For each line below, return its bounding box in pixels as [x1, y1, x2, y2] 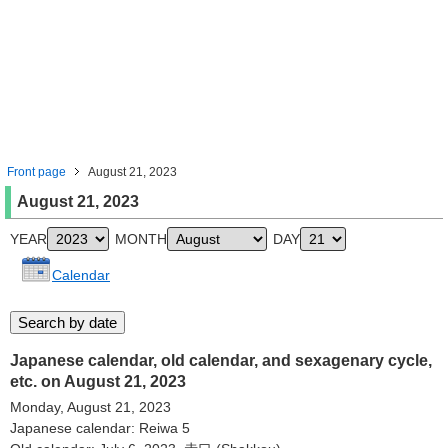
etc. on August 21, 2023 [10, 373, 186, 390]
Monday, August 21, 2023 [10, 399, 171, 415]
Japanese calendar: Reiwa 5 [10, 420, 190, 436]
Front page [7, 165, 66, 179]
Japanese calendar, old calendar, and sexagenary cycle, [10, 352, 432, 369]
